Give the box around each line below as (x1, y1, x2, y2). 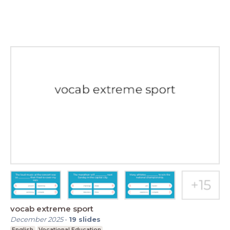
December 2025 (10, 215, 63, 224)
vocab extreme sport (10, 204, 93, 214)
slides (79, 215, 101, 224)
